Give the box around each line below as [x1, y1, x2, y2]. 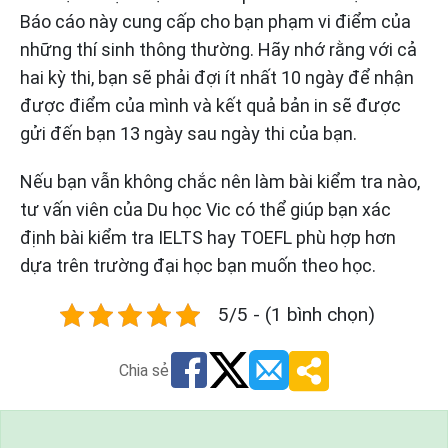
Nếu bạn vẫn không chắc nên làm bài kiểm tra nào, [20, 171, 420, 193]
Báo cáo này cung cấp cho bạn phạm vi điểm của [20, 11, 411, 33]
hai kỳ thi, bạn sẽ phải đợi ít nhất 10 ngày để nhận [20, 67, 414, 89]
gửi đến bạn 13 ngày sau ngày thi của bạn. [20, 123, 357, 145]
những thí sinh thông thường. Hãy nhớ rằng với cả [20, 39, 417, 61]
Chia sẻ [119, 360, 169, 380]
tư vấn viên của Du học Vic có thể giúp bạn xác [20, 199, 391, 221]
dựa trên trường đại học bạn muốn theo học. [20, 255, 376, 277]
